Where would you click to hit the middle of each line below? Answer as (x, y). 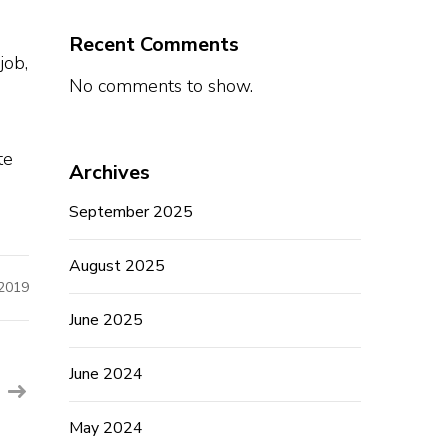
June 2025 (105, 320)
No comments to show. (160, 86)
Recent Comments (153, 45)
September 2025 (130, 212)
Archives (109, 173)
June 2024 (105, 374)
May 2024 (105, 428)
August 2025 (116, 266)
